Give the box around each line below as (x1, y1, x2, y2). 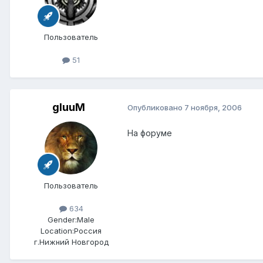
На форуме (127, 127, 172, 138)
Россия (74, 225, 102, 235)
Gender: (48, 214, 77, 224)
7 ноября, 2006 (184, 103, 242, 113)
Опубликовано (127, 103, 184, 113)
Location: (41, 225, 74, 235)
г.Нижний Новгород (33, 237, 109, 247)
